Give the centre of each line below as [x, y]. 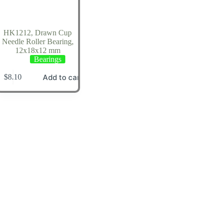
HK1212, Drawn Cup [38, 32]
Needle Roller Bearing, [38, 41]
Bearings [47, 59]
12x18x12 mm [38, 50]
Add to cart [63, 77]
